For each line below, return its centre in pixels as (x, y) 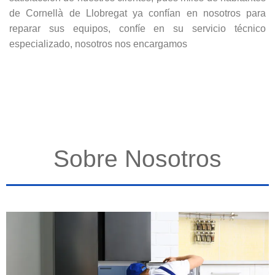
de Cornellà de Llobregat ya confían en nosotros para (137, 14)
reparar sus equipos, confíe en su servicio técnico (137, 29)
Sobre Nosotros (137, 159)
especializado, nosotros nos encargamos (98, 44)
